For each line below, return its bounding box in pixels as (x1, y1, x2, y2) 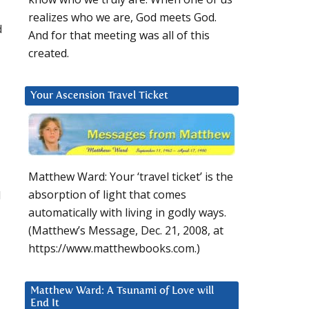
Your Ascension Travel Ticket (30, 90, 168, 101)
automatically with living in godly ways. (28, 205, 226, 221)
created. (28, 46, 69, 61)
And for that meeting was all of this (28, 28, 210, 43)
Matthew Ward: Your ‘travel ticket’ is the (28, 169, 233, 185)
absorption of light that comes (28, 187, 186, 203)
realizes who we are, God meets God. (28, 10, 217, 26)
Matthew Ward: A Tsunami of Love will (30, 286, 214, 297)
